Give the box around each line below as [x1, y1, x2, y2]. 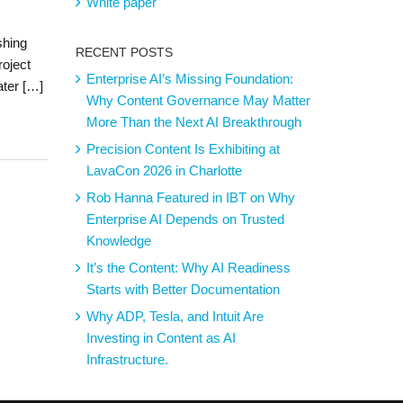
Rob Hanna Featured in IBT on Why [85, 190, 295, 206]
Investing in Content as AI [85, 330, 236, 346]
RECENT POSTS [75, 45, 173, 60]
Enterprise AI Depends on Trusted [85, 211, 284, 228]
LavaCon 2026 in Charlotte [85, 163, 242, 179]
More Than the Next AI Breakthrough [85, 114, 301, 130]
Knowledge [85, 233, 151, 249]
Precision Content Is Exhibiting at [85, 141, 280, 157]
